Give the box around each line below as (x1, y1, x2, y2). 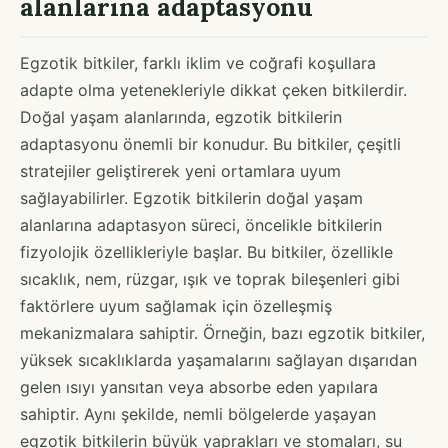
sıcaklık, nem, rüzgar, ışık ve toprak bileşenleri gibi (20, 268, 400, 289)
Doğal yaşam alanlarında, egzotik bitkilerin (20, 106, 342, 127)
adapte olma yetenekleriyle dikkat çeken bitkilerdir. (20, 79, 407, 100)
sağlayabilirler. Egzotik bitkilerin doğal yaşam (20, 187, 363, 208)
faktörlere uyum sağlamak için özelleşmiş (20, 295, 332, 316)
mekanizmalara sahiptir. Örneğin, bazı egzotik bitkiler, (20, 322, 425, 343)
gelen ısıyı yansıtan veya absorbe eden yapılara (20, 376, 378, 397)
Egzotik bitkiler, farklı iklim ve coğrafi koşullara (20, 52, 376, 73)
